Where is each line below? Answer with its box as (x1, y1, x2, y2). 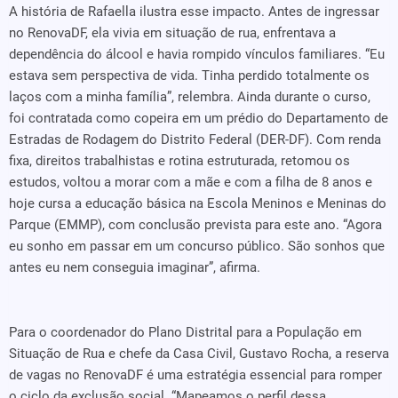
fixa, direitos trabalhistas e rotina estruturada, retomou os (9, 153, 350, 169)
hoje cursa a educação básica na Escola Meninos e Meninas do (9, 195, 386, 211)
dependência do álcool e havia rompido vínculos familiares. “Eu (9, 46, 385, 62)
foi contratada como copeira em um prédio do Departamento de (9, 110, 388, 126)
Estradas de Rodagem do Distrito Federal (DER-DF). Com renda (9, 131, 381, 147)
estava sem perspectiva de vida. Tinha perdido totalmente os (9, 68, 370, 84)
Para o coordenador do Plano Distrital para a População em (9, 324, 362, 340)
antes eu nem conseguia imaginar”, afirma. (9, 259, 260, 275)
